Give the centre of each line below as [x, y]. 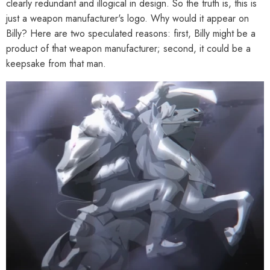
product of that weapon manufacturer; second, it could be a [128, 48]
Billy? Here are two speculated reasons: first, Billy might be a [131, 33]
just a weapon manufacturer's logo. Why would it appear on [127, 18]
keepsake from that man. [56, 63]
